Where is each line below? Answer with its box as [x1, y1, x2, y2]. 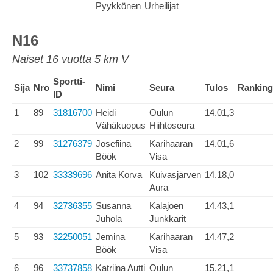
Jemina [96, 232, 125, 242]
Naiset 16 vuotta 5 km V [12, 53, 129, 65]
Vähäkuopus [96, 120, 146, 130]
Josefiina [96, 138, 131, 149]
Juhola [96, 213, 122, 224]
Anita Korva [96, 169, 142, 180]
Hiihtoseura [149, 120, 194, 130]
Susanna [96, 200, 131, 211]
